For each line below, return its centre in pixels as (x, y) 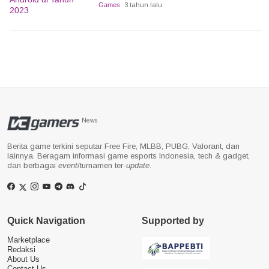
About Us (23, 259)
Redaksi (21, 249)
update (138, 165)
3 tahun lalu (143, 5)
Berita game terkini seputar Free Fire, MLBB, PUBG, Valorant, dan (123, 146)
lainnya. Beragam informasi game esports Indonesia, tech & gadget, (128, 156)
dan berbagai (33, 165)
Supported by (173, 220)
